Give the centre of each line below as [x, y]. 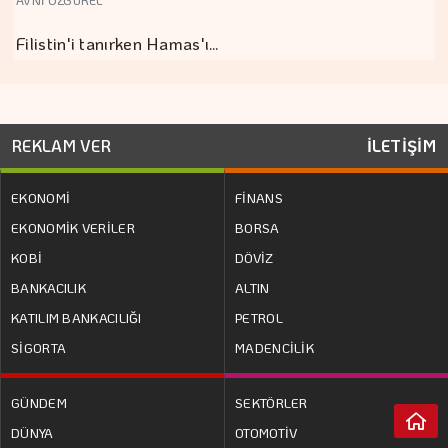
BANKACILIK [48, 288]
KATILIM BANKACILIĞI [76, 318]
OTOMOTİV [266, 433]
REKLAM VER [61, 146]
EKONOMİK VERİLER [73, 228]
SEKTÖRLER [271, 403]
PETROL [259, 318]
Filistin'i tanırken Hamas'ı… [118, 43]
